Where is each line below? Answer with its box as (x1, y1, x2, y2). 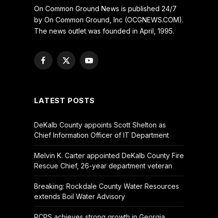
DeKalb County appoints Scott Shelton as (34, 120, 166, 129)
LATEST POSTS (34, 95, 95, 105)
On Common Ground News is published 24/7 (34, 4, 177, 13)
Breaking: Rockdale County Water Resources (34, 182, 179, 190)
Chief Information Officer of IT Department (34, 130, 169, 139)
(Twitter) (65, 71, 93, 79)
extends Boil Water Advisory (34, 192, 125, 200)
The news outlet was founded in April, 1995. (34, 26, 174, 35)
